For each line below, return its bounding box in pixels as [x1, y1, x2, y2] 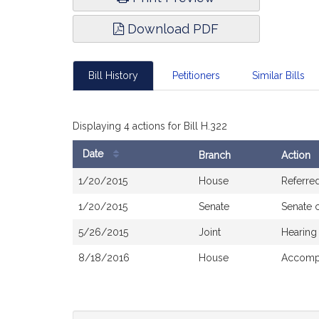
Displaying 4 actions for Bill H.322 [73, 120, 227, 132]
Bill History [88, 70, 138, 81]
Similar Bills [252, 70, 305, 81]
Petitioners [172, 70, 220, 81]
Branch [199, 150, 231, 161]
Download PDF [124, 21, 219, 36]
